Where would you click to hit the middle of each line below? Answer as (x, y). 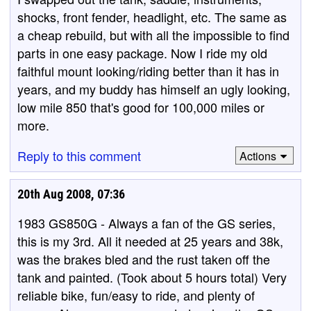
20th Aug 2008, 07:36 (71, 194)
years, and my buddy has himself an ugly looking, (154, 89)
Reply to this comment (79, 155)
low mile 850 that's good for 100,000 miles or (141, 107)
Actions (258, 155)
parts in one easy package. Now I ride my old (142, 53)
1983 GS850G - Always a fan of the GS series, (146, 223)
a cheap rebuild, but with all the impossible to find (153, 35)
